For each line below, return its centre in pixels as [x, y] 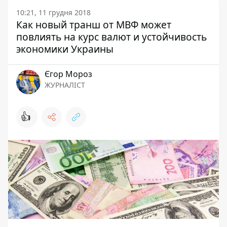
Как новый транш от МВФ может [94, 25]
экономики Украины [65, 49]
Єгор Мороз [68, 74]
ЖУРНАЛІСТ [65, 85]
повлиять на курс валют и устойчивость [111, 37]
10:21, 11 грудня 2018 [53, 13]
